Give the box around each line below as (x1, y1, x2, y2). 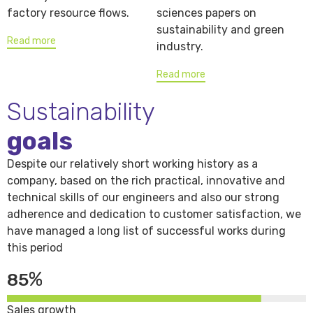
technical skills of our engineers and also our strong (7, 191, 279, 205)
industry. (156, 40, 203, 54)
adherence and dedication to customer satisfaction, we (7, 208, 301, 221)
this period (7, 241, 63, 255)
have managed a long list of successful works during (7, 224, 286, 238)
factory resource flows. (7, 6, 129, 20)
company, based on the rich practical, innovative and (7, 174, 285, 188)
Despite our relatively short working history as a (7, 157, 258, 171)
